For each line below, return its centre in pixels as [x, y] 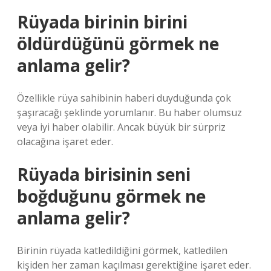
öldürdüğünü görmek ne [118, 44]
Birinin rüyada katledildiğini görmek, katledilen [122, 250]
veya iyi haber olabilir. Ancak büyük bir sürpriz [121, 127]
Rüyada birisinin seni [104, 174]
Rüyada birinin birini [102, 22]
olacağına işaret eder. [65, 142]
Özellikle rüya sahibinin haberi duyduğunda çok [124, 98]
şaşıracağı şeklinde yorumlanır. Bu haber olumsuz [129, 113]
